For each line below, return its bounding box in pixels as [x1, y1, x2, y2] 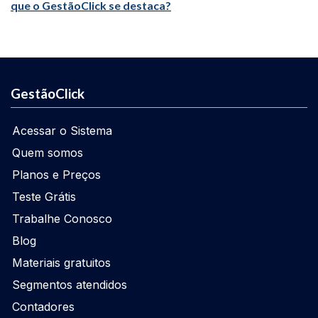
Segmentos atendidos [12, 278, 127, 292]
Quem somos [12, 146, 83, 160]
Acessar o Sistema [12, 124, 112, 138]
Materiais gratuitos [12, 256, 111, 270]
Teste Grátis [12, 190, 76, 204]
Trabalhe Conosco [12, 212, 112, 226]
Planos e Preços [12, 168, 101, 182]
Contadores [12, 300, 75, 314]
